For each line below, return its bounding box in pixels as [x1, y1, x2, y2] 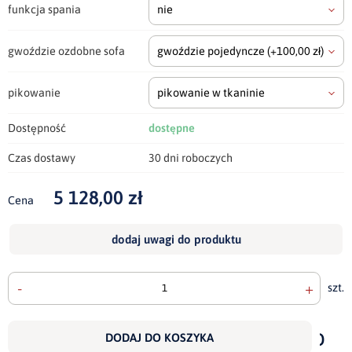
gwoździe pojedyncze [157, 44, 267, 57]
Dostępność [8, 121, 66, 134]
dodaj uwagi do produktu [111, 232, 241, 246]
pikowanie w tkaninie [157, 86, 265, 99]
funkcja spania [8, 2, 81, 16]
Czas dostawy [8, 151, 75, 164]
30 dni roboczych [148, 151, 233, 164]
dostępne [148, 121, 195, 134]
